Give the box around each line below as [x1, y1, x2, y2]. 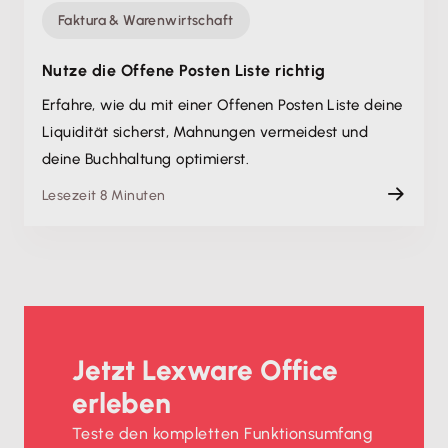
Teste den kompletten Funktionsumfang [72, 423, 374, 443]
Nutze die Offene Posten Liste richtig [42, 60, 326, 80]
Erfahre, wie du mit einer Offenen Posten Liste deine [42, 95, 403, 114]
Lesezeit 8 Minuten [42, 186, 166, 204]
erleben [72, 385, 171, 420]
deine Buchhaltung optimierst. [42, 149, 250, 168]
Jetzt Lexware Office [72, 352, 338, 387]
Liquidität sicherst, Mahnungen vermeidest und [42, 122, 369, 141]
